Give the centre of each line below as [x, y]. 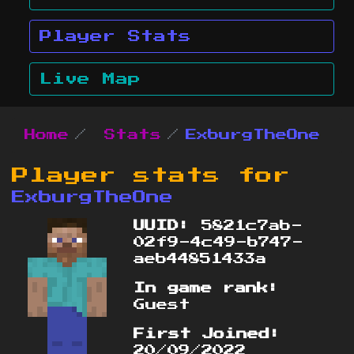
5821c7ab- [247, 226]
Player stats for [151, 176]
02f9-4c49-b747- [219, 243]
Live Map [90, 79]
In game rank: [207, 289]
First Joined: [208, 335]
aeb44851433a [200, 260]
